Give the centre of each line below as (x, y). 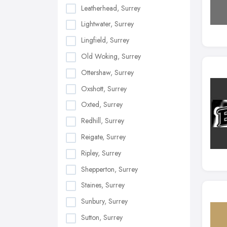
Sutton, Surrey (102, 217)
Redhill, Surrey (103, 121)
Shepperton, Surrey (109, 169)
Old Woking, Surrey (111, 56)
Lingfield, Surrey (105, 40)
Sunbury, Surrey (104, 201)
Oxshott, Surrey (104, 88)
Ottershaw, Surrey (107, 72)
